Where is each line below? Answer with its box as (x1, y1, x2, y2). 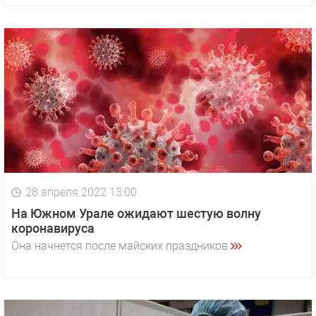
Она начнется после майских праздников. (11, 239, 231, 253)
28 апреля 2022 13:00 (25, 186, 137, 200)
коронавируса (11, 221, 95, 236)
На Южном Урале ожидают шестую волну (11, 206, 261, 221)
